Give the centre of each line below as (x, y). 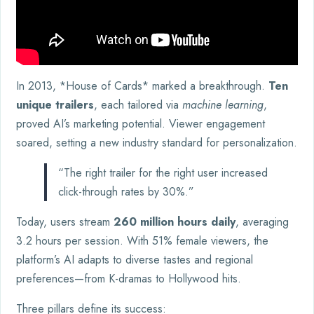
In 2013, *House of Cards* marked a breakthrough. (142, 86)
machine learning (223, 104)
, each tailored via (138, 104)
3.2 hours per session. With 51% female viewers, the (142, 240)
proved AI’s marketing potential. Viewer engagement (141, 123)
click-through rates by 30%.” (126, 191)
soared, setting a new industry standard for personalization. (157, 142)
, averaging (262, 221)
